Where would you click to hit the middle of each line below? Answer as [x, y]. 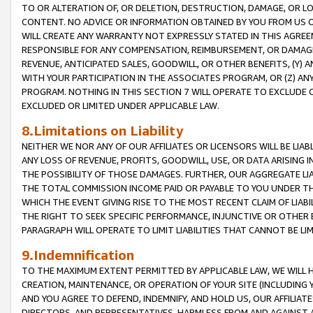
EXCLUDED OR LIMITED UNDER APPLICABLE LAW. [121, 105]
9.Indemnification [78, 254]
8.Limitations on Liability [102, 130]
